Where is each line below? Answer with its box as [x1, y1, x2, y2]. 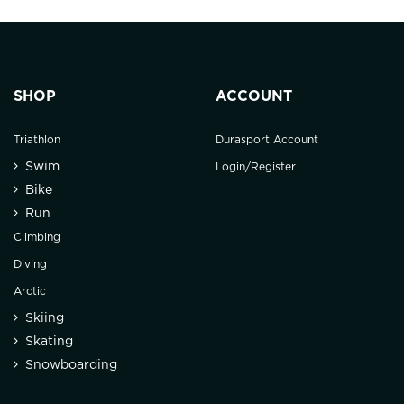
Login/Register [216, 162, 296, 173]
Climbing [14, 233, 60, 243]
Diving [14, 260, 47, 271]
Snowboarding [25, 360, 117, 372]
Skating [25, 336, 73, 348]
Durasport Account [216, 135, 318, 146]
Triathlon [14, 135, 60, 146]
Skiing [25, 313, 64, 325]
